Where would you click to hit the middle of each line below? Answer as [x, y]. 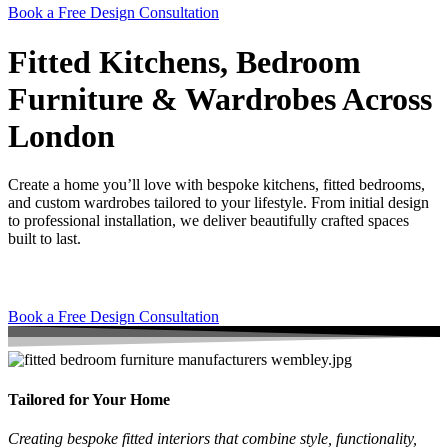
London [61, 135]
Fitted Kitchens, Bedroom [184, 61]
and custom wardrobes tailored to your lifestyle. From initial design [218, 203]
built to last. [44, 239]
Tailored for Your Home [89, 399]
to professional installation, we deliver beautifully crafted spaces [208, 221]
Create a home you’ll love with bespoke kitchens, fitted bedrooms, [216, 185]
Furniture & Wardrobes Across [220, 98]
